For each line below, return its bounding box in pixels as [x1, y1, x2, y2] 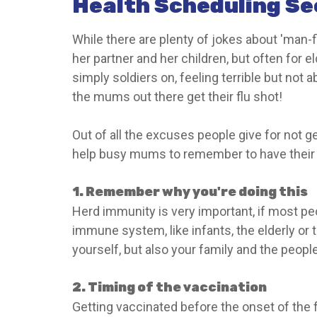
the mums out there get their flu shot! [72, 89, 282, 104]
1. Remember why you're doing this [72, 184, 308, 200]
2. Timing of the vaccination [72, 279, 267, 295]
